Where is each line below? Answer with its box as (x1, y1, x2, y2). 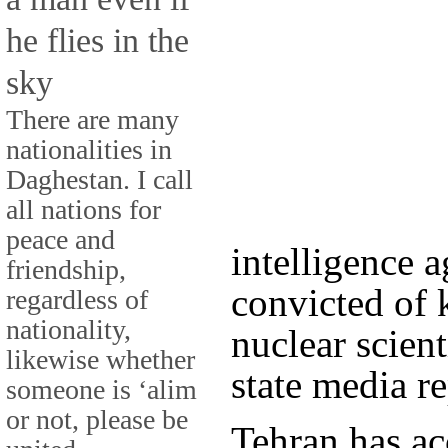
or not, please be (6, 403, 188, 435)
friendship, (6, 253, 126, 285)
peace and (6, 223, 115, 255)
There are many (6, 103, 179, 135)
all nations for (6, 193, 161, 225)
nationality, (6, 313, 131, 345)
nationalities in (6, 133, 172, 165)
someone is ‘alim (6, 373, 197, 405)
